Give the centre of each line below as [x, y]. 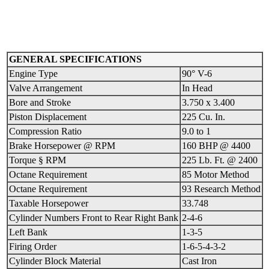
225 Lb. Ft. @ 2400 [219, 160]
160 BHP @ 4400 [216, 146]
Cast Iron [199, 261]
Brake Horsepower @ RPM [62, 146]
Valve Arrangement [45, 88]
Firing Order [32, 247]
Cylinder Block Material [55, 261]
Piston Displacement [47, 117]
